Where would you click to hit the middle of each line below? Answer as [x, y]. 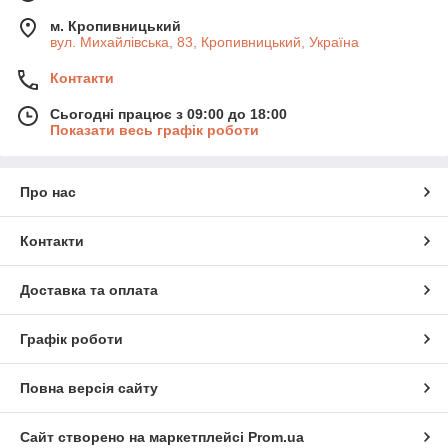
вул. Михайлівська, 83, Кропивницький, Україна [204, 42]
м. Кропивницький [115, 26]
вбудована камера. [102, 13]
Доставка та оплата [89, 290]
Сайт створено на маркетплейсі [134, 437]
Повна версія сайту [89, 388]
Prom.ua [276, 437]
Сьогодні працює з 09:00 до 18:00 [168, 114]
